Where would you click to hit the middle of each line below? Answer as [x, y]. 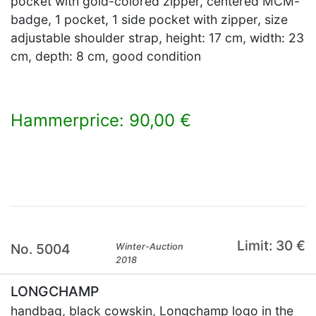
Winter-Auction [150, 247]
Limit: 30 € [271, 245]
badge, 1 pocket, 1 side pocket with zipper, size [149, 19]
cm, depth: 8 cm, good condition [106, 56]
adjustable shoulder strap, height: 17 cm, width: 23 [157, 38]
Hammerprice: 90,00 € [101, 120]
